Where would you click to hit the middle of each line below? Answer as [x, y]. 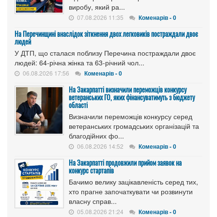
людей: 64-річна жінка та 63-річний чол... [79, 62]
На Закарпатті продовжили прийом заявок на [125, 162]
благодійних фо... [96, 135]
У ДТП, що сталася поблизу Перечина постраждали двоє [105, 53]
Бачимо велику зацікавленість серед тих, [133, 181]
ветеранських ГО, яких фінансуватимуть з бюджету [132, 97]
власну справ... [93, 201]
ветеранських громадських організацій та [134, 126]
